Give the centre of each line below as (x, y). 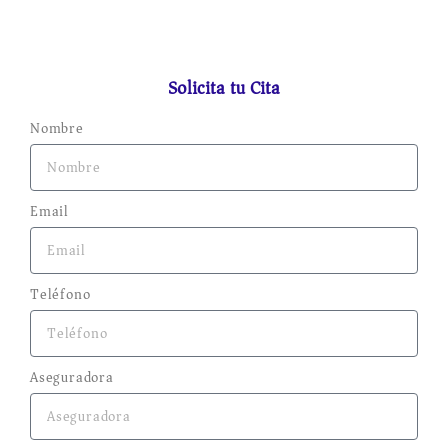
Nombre (57, 129)
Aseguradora (72, 378)
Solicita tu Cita (224, 88)
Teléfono (60, 295)
